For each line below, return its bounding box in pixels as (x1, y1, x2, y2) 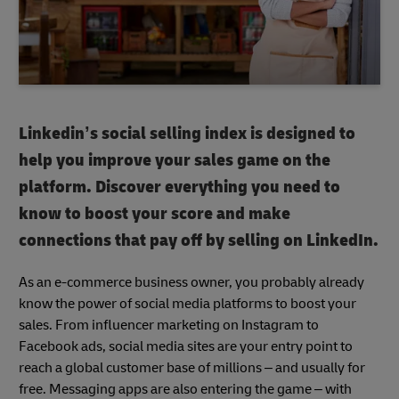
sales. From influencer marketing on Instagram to (19, 315, 319, 334)
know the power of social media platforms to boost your (19, 294, 356, 313)
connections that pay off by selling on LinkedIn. (19, 228, 379, 251)
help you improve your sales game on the (19, 148, 330, 171)
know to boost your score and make (19, 201, 290, 224)
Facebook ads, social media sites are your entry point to (19, 337, 353, 355)
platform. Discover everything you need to (19, 175, 340, 198)
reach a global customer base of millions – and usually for (19, 358, 365, 377)
